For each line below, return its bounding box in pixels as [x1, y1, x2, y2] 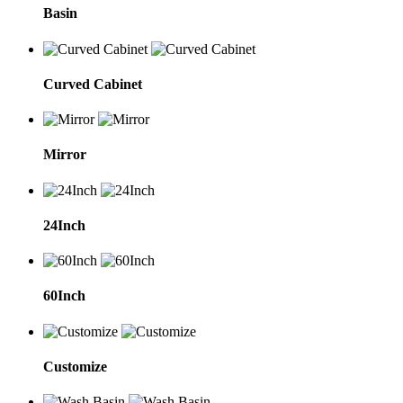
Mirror [43, 147, 86, 163]
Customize [43, 358, 107, 374]
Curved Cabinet [43, 76, 142, 92]
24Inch [43, 217, 85, 233]
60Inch [43, 288, 85, 304]
